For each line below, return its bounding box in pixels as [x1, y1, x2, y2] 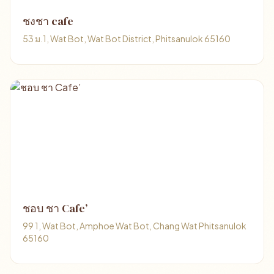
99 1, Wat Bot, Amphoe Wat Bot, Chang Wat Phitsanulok [23, 220, 246, 231]
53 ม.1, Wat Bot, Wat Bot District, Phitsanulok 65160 [23, 33, 231, 44]
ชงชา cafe [23, 13, 73, 29]
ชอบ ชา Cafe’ [23, 201, 87, 216]
